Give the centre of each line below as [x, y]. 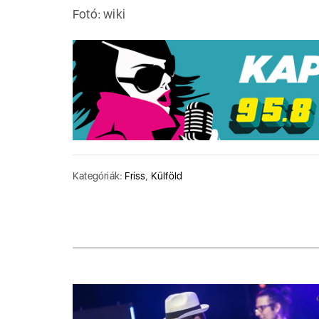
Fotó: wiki [99, 14]
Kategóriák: [99, 176]
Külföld [167, 176]
